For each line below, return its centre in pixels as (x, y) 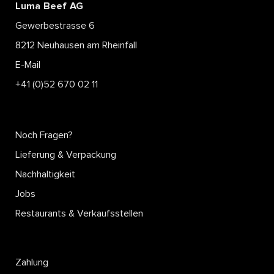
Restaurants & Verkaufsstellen (79, 213)
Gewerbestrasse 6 (55, 25)
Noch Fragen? (44, 135)
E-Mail (28, 65)
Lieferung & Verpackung (66, 154)
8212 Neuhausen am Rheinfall (76, 45)
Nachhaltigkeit (45, 174)
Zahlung (32, 262)
